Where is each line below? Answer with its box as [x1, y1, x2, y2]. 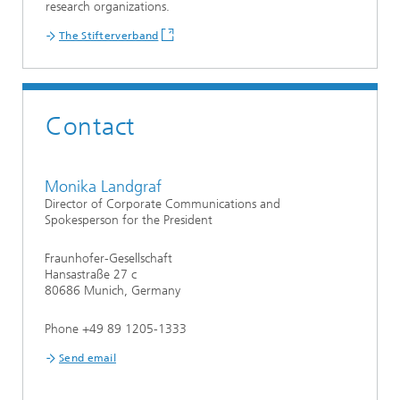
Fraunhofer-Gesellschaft [45, 251, 172, 267]
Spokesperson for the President [45, 212, 212, 229]
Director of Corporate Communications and [45, 196, 280, 212]
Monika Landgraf [45, 177, 162, 197]
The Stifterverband [59, 29, 159, 43]
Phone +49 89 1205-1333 [45, 321, 187, 337]
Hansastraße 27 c [45, 267, 137, 283]
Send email [59, 352, 116, 365]
